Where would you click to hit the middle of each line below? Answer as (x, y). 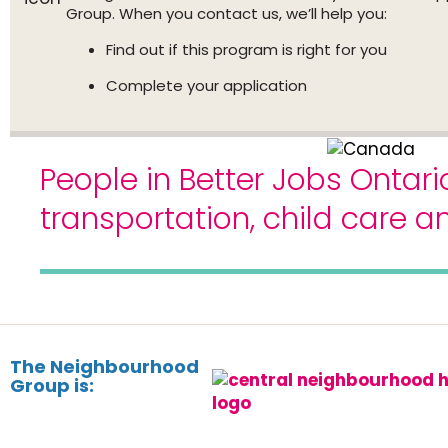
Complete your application (206, 85)
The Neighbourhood (104, 366)
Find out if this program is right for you (246, 49)
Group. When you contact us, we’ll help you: (226, 13)
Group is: (52, 385)
